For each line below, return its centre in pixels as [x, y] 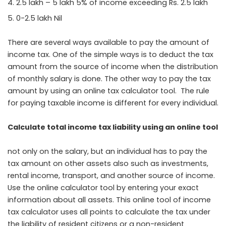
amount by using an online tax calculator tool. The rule [108, 91]
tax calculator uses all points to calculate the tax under [109, 212]
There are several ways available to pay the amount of [108, 42]
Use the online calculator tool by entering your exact [103, 187]
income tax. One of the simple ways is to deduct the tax [110, 54]
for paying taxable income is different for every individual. [113, 103]
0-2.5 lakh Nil [39, 18]
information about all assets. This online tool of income [109, 200]
